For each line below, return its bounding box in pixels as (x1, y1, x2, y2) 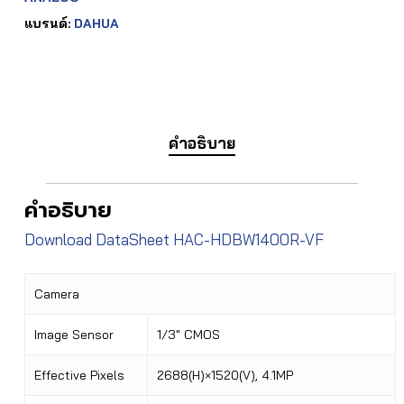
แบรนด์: (23, 14, 74, 32)
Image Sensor (33, 326, 114, 344)
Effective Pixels (33, 367, 124, 384)
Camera (33, 286, 79, 303)
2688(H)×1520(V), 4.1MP (156, 367, 293, 384)
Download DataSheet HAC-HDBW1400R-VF (23, 229, 324, 249)
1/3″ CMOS (156, 326, 220, 344)
